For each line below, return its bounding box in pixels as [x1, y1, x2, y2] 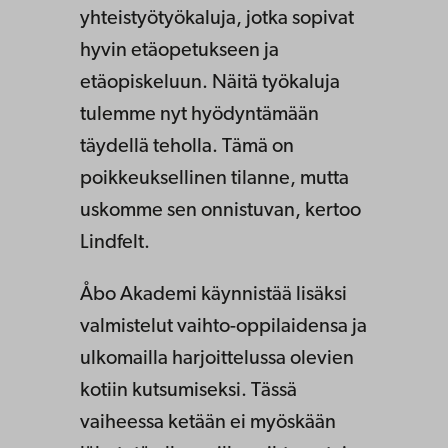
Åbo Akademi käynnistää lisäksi [80, 284, 347, 305]
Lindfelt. [80, 232, 150, 253]
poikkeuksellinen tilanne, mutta [80, 168, 349, 189]
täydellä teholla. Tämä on [80, 136, 294, 157]
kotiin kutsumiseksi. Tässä [80, 380, 297, 401]
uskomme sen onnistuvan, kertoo [80, 200, 361, 221]
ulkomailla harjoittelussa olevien [80, 348, 354, 369]
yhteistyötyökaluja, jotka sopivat [80, 8, 354, 29]
